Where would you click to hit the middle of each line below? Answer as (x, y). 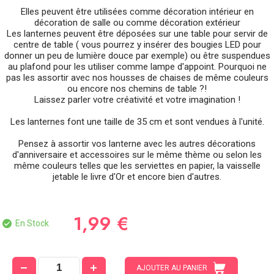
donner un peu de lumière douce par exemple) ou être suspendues (137, 55)
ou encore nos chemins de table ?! (137, 88)
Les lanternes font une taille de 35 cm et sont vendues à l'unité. (137, 121)
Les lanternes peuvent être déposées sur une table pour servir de (137, 33)
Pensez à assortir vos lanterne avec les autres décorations (137, 143)
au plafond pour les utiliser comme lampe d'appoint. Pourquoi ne (137, 66)
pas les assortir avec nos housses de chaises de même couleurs (137, 77)
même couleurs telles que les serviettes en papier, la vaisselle (137, 165)
